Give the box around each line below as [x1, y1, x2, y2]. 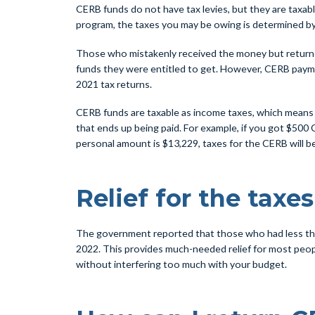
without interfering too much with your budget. [75, 258, 287, 271]
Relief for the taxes [75, 184, 314, 213]
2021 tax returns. [75, 77, 152, 90]
